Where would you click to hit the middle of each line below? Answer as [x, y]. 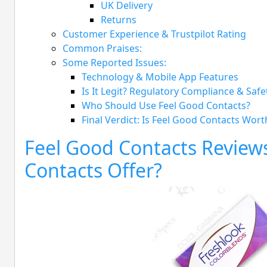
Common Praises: [102, 49]
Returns [119, 20]
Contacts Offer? [93, 170]
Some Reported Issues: [114, 63]
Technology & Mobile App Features [160, 77]
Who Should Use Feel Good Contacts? [166, 106]
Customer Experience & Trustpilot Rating [154, 34]
